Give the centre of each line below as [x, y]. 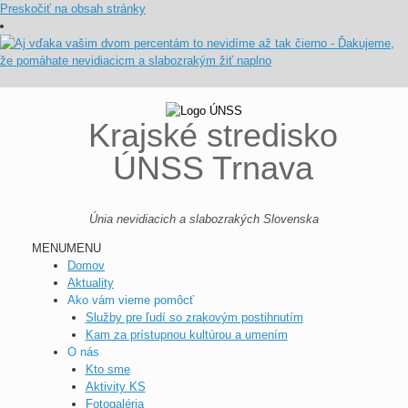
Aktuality [91, 282]
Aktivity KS [115, 386]
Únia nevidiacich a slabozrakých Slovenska [204, 219]
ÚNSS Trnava [213, 168]
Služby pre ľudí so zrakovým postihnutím [194, 317]
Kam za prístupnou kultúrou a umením [186, 334]
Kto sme [107, 369]
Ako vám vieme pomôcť [131, 300]
